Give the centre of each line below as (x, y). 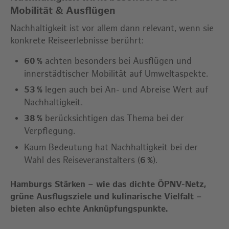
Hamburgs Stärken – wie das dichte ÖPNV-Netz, (108, 185)
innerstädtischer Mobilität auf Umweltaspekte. (116, 74)
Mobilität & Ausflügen (63, 10)
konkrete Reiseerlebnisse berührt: (77, 41)
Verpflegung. (50, 132)
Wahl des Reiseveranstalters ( (82, 160)
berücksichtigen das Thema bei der (113, 119)
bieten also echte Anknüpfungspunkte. (89, 209)
